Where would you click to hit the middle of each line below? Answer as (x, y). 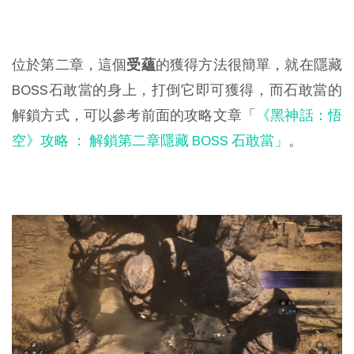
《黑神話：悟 (299, 115)
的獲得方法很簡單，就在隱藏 (249, 64)
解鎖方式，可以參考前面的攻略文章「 (134, 115)
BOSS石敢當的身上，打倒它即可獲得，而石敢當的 (177, 89)
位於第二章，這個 (70, 64)
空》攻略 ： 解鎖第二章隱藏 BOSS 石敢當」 (150, 140)
